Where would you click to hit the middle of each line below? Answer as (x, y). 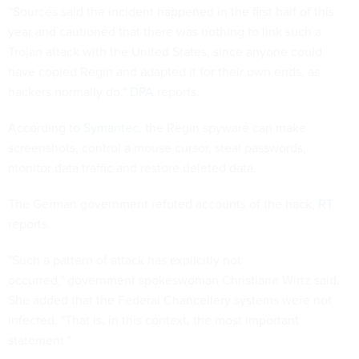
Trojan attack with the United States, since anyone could (165, 51)
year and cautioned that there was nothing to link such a (165, 31)
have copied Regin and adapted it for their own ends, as (164, 71)
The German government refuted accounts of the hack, (163, 204)
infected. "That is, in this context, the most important (153, 320)
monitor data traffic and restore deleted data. (132, 167)
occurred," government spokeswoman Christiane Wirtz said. (174, 280)
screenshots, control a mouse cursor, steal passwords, (157, 147)
